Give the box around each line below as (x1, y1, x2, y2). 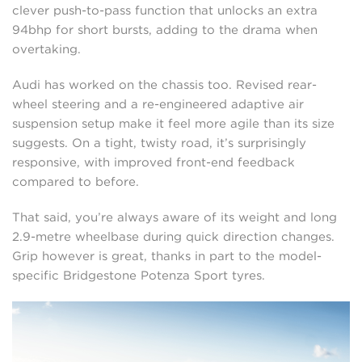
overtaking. (12, 42, 81, 57)
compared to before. (12, 175, 139, 190)
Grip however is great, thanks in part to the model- (12, 249, 322, 264)
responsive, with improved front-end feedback (12, 155, 295, 170)
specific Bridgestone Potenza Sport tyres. (12, 268, 265, 284)
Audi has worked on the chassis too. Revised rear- (12, 78, 317, 93)
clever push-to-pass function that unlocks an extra (12, 3, 318, 19)
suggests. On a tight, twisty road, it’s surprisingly (12, 136, 306, 151)
